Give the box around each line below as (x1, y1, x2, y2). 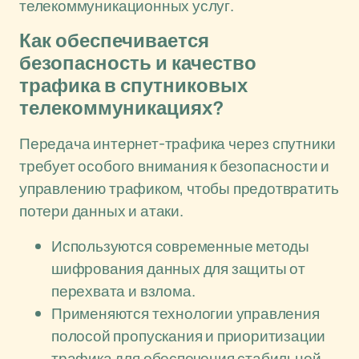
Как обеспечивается (19, 30, 209, 51)
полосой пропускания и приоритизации (51, 325, 326, 346)
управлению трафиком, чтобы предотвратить (19, 178, 339, 199)
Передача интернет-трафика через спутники (19, 133, 336, 154)
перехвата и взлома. (51, 280, 196, 301)
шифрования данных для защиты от (51, 258, 306, 279)
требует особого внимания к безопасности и (19, 155, 330, 176)
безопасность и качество (19, 53, 256, 74)
